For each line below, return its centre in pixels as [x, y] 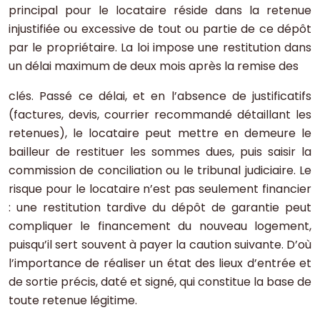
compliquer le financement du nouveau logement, [160, 226]
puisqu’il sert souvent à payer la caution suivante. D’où [160, 245]
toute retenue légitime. [73, 301]
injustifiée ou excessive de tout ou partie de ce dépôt [160, 29]
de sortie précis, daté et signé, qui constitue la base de [160, 282]
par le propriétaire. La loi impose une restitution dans [160, 48]
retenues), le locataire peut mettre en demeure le [160, 134]
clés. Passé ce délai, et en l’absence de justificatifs [160, 96]
